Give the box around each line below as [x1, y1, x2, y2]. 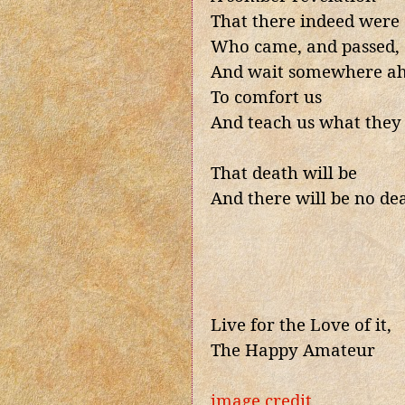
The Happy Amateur [211, 338, 375, 362]
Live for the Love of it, [211, 313, 391, 336]
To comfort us [211, 85, 322, 108]
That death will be [211, 161, 357, 184]
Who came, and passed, [211, 34, 400, 58]
